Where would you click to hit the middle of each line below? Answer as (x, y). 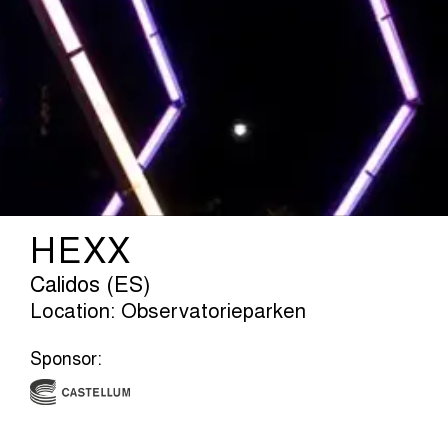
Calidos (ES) (90, 286)
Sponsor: (66, 360)
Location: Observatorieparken (168, 312)
